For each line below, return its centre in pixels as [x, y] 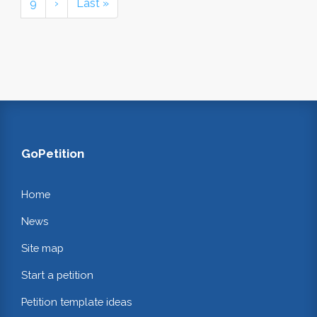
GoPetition [53, 153]
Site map [42, 248]
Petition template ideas [76, 301]
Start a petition [57, 275]
